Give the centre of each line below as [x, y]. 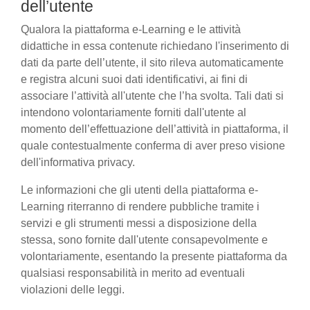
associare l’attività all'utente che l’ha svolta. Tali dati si [152, 96]
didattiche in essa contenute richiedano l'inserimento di [155, 46]
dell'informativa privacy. [78, 162]
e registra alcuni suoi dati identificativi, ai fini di [134, 79]
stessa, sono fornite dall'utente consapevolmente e [144, 240]
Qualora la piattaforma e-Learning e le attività [131, 29]
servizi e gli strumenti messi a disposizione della [139, 223]
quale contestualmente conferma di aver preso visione [153, 146]
